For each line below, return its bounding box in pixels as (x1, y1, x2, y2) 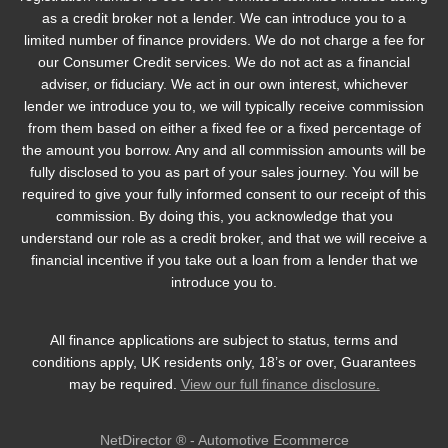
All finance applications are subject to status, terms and (50, 332, 398, 349)
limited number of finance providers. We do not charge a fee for (23, 32, 425, 49)
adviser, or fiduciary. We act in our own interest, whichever (40, 76, 408, 93)
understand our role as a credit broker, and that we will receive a (21, 230, 427, 247)
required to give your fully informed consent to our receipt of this (22, 186, 426, 203)
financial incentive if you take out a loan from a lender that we (30, 252, 418, 269)
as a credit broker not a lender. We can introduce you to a (42, 10, 406, 27)
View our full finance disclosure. (180, 376, 380, 393)
